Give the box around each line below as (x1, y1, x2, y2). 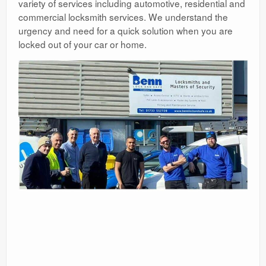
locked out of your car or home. (18, 37, 147, 51)
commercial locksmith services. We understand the (18, 10, 228, 24)
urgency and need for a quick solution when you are (18, 24, 233, 37)
